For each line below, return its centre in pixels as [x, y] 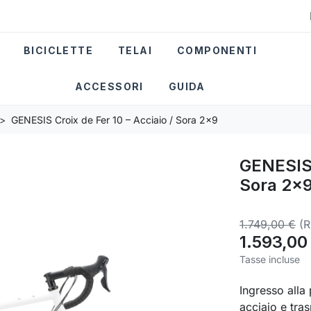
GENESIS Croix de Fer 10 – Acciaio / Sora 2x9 [115, 119]
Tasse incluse [270, 259]
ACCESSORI [109, 87]
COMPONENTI [217, 51]
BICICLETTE [58, 51]
